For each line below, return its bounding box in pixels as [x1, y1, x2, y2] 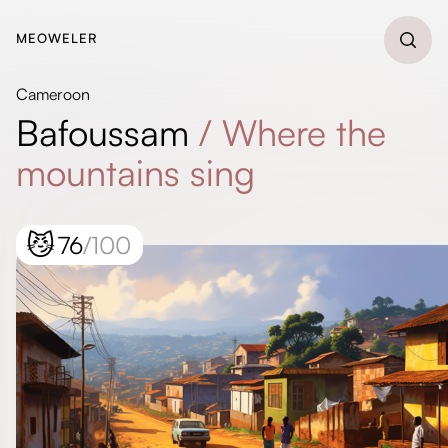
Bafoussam [16, 110, 189, 155]
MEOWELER [16, 30, 98, 46]
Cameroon [16, 84, 90, 104]
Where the [222, 110, 386, 155]
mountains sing [16, 150, 255, 195]
